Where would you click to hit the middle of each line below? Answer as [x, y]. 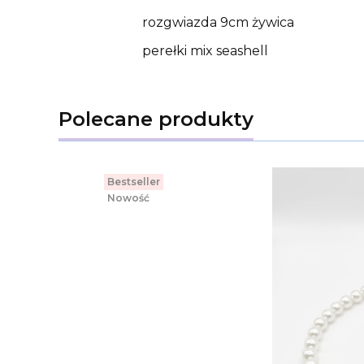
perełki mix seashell [205, 50]
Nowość [128, 197]
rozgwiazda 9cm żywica [218, 22]
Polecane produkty [156, 119]
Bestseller [134, 181]
